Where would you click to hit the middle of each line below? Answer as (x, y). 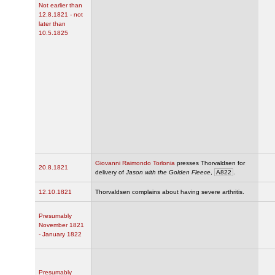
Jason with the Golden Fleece (168, 172)
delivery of (110, 172)
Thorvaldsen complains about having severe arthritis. (170, 192)
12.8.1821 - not (61, 15)
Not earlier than (60, 6)
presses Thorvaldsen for (210, 163)
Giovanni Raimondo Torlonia (135, 163)
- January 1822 (60, 234)
